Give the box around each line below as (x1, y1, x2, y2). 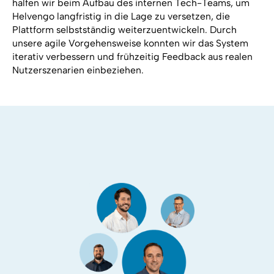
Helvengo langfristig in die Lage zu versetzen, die (12, 10, 230, 23)
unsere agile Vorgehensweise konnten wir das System (12, 37, 248, 50)
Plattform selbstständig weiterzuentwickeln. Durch (12, 24, 237, 36)
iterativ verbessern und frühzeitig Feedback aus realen (12, 51, 253, 63)
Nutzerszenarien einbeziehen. (12, 64, 144, 76)
